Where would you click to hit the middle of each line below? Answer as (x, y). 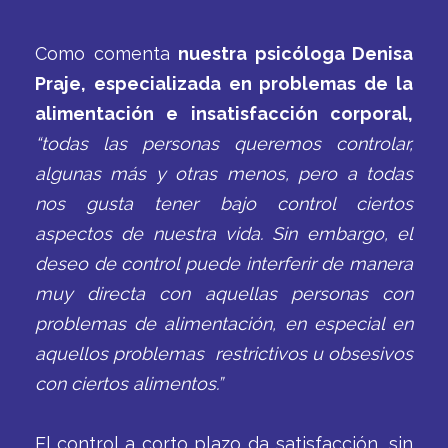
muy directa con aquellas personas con (224, 293)
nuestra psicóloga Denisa (295, 53)
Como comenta (106, 53)
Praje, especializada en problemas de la (224, 83)
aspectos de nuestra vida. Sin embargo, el (224, 233)
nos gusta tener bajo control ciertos (224, 203)
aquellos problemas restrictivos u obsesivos (224, 353)
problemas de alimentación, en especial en (224, 323)
